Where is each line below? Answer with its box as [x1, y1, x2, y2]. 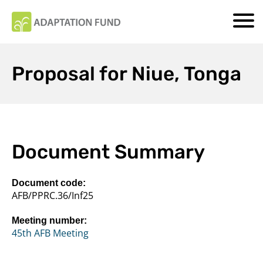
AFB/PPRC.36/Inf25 [12, 188, 93, 202]
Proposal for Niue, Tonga [12, 62, 241, 85]
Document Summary [12, 140, 205, 163]
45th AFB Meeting [12, 226, 89, 240]
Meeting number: [12, 214, 87, 225]
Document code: [12, 177, 86, 188]
